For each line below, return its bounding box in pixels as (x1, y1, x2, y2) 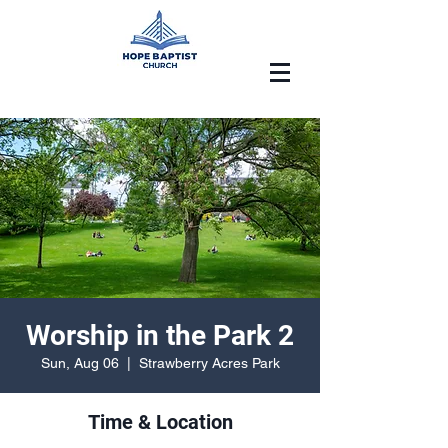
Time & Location (87, 410, 233, 434)
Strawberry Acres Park (138, 355, 280, 371)
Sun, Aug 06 (40, 355, 119, 371)
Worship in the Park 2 (26, 319, 294, 352)
